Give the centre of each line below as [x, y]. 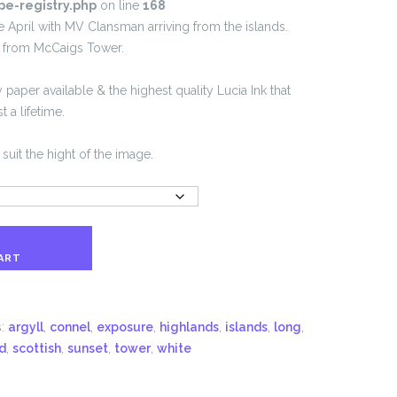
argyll [25, 327]
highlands [189, 327]
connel [70, 327]
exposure [125, 327]
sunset [87, 348]
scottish [36, 348]
